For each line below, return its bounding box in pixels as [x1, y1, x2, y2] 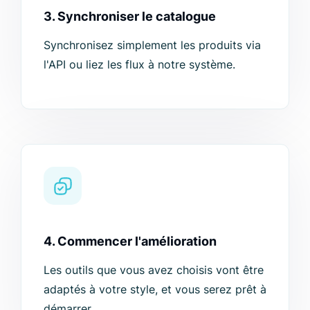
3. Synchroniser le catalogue [44, 9, 216, 24]
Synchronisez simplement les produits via [44, 38, 261, 53]
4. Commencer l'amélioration [44, 234, 217, 249]
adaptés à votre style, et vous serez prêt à [44, 282, 266, 297]
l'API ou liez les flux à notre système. [44, 57, 235, 72]
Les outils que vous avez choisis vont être [44, 263, 264, 277]
